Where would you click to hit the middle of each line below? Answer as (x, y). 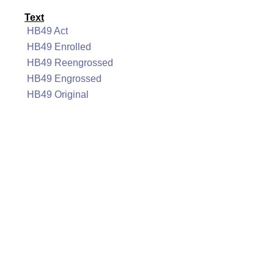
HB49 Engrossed (64, 79)
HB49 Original (58, 94)
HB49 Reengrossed (70, 63)
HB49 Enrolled (59, 47)
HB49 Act (47, 31)
